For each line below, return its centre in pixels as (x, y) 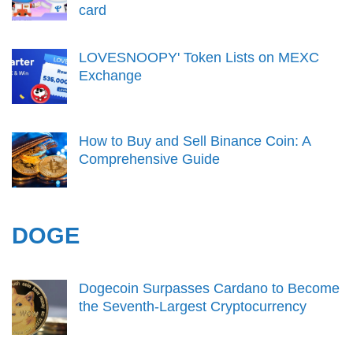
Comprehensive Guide (149, 160)
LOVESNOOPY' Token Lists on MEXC (199, 58)
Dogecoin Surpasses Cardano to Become (209, 289)
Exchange (110, 76)
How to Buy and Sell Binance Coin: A (195, 141)
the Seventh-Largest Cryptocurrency (193, 307)
